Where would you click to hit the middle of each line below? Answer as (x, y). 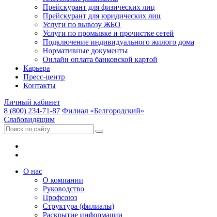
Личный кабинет (32, 102)
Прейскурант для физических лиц (99, 7)
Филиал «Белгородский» (103, 110)
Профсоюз (60, 197)
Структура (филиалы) (78, 206)
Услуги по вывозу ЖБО (82, 24)
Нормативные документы (85, 50)
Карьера (37, 68)
